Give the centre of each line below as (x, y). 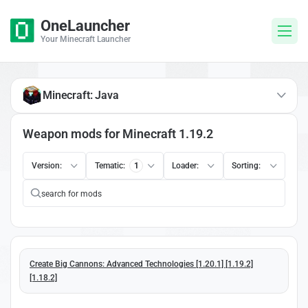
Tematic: (110, 165)
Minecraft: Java (81, 95)
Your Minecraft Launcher (86, 39)
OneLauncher (85, 26)
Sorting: (246, 165)
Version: (46, 165)
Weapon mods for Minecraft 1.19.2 (118, 133)
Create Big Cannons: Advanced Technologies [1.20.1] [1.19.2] (141, 264)
